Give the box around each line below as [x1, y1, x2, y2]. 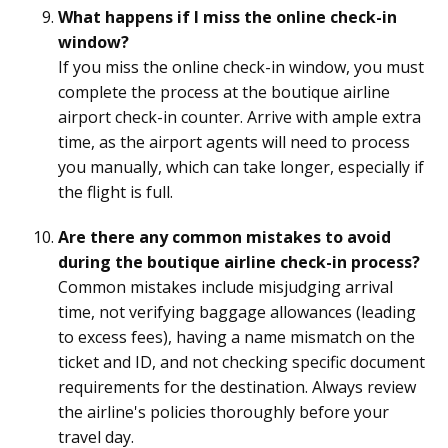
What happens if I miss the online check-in [58, 5, 397, 28]
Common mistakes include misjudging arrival [58, 275, 393, 298]
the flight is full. [58, 180, 173, 203]
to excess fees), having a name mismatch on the [58, 325, 415, 348]
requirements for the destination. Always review [58, 375, 416, 398]
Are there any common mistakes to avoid [58, 225, 391, 248]
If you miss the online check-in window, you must [58, 55, 424, 78]
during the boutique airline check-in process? [58, 250, 420, 273]
